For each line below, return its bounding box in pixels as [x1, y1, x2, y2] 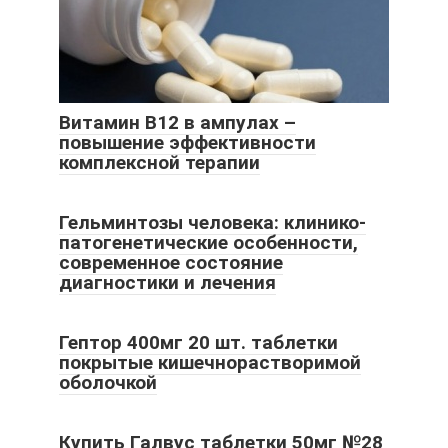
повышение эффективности [59, 131, 316, 155]
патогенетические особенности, [59, 231, 358, 255]
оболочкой [59, 371, 157, 395]
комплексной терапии [59, 151, 260, 175]
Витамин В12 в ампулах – [59, 111, 296, 135]
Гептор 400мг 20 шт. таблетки [59, 331, 338, 355]
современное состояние [59, 251, 283, 275]
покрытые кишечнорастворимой [59, 351, 361, 375]
